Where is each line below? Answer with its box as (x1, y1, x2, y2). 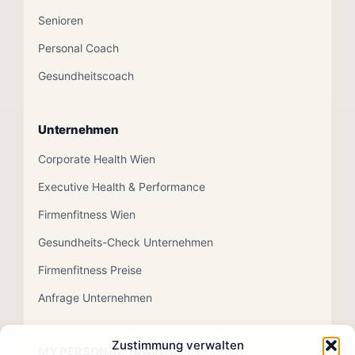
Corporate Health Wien (38, 152, 155, 166)
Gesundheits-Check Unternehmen (38, 235, 213, 250)
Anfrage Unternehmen (38, 291, 152, 305)
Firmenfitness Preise (38, 263, 142, 277)
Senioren (38, 13, 83, 28)
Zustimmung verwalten (111, 338, 244, 353)
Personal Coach (38, 41, 119, 55)
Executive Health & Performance (38, 180, 205, 194)
